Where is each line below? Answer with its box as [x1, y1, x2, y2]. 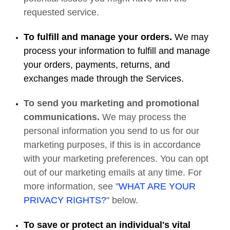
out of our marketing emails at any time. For [24, 167, 202, 178]
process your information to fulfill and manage [24, 46, 210, 56]
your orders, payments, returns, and [24, 60, 170, 70]
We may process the [102, 112, 187, 122]
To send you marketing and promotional [24, 98, 200, 108]
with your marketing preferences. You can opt [24, 154, 209, 164]
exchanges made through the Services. [24, 73, 184, 84]
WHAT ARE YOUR [119, 181, 196, 191]
